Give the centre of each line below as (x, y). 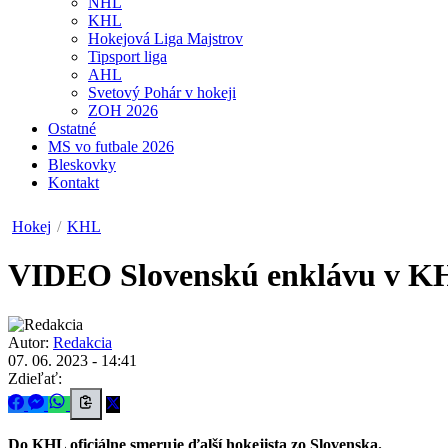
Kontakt (73, 182)
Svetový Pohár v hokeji (162, 92)
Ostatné (72, 128)
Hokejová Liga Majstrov (165, 38)
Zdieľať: (35, 378)
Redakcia (82, 342)
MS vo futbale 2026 (111, 146)
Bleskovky (82, 164)
